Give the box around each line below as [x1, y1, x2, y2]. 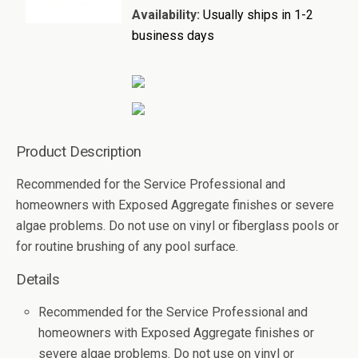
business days [132, 28, 214, 43]
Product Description [16, 143, 141, 161]
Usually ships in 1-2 [203, 7, 313, 22]
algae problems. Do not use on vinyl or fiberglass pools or [16, 218, 339, 233]
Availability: [132, 7, 200, 22]
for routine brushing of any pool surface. [16, 239, 238, 254]
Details [16, 271, 60, 288]
